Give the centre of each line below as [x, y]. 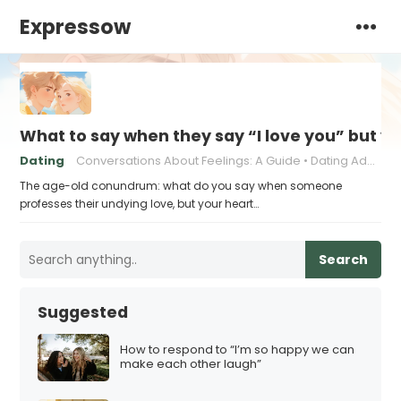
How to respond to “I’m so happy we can [238, 350]
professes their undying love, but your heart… [140, 204]
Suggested [83, 312]
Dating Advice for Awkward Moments [339, 161]
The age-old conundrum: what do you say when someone [181, 186]
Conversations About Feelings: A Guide [189, 161]
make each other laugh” [191, 364]
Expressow [76, 27]
